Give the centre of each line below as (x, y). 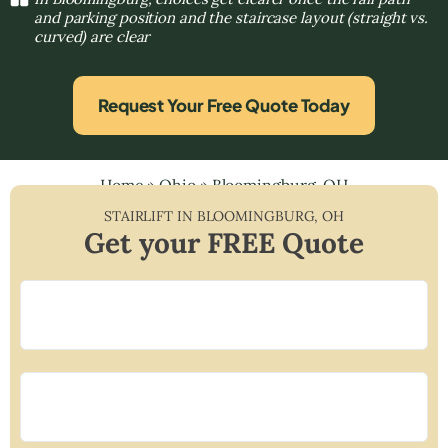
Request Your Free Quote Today (224, 104)
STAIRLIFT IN (150, 215)
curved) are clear (92, 36)
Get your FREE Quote (224, 242)
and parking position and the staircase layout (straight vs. (231, 17)
